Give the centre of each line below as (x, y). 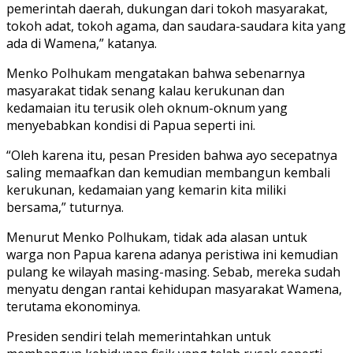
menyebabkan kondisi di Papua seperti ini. (131, 125)
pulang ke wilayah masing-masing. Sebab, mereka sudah (173, 271)
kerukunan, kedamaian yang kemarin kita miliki (146, 190)
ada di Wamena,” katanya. (82, 43)
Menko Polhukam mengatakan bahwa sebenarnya (156, 73)
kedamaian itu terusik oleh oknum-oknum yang (147, 108)
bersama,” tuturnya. (65, 207)
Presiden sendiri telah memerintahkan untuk (139, 336)
